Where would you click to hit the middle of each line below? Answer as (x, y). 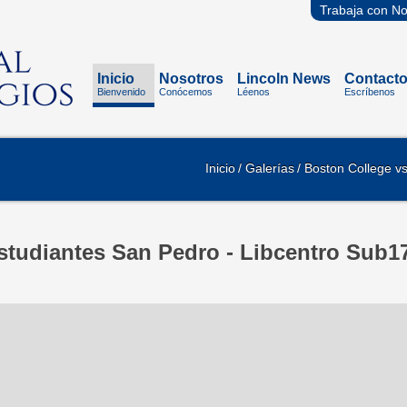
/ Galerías (266, 168)
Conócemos (185, 92)
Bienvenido (121, 92)
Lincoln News (283, 79)
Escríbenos (369, 92)
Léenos (253, 92)
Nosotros (191, 79)
